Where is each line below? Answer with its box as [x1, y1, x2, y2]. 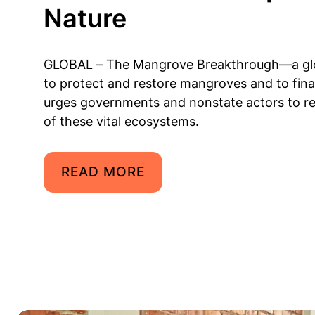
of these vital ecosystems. [44, 113, 199, 129]
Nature [44, 2, 127, 34]
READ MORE [61, 163, 145, 180]
